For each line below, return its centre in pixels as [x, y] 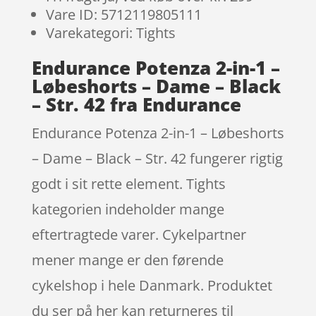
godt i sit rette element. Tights [128, 183]
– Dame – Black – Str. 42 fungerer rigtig [157, 158]
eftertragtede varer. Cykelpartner [139, 234]
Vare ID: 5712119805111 [123, 14]
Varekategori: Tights [110, 32]
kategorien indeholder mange [128, 209]
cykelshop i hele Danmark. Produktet [152, 285]
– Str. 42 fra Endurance [136, 104]
